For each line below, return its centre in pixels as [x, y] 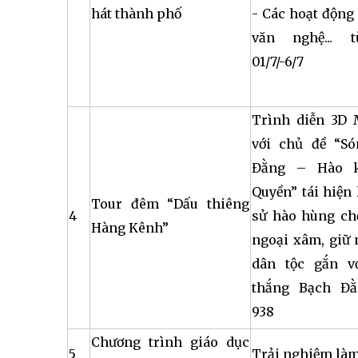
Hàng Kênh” [130, 228]
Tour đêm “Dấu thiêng [170, 204]
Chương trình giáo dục [170, 342]
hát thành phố [136, 14]
